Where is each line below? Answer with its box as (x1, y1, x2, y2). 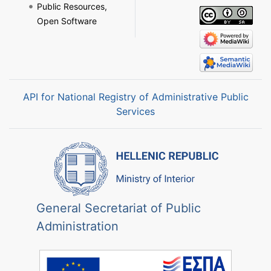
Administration (36, 219, 119, 234)
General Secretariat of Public (36, 201, 201, 216)
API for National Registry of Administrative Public (22, 91, 249, 103)
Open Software (36, 15, 97, 26)
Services (116, 105, 155, 118)
